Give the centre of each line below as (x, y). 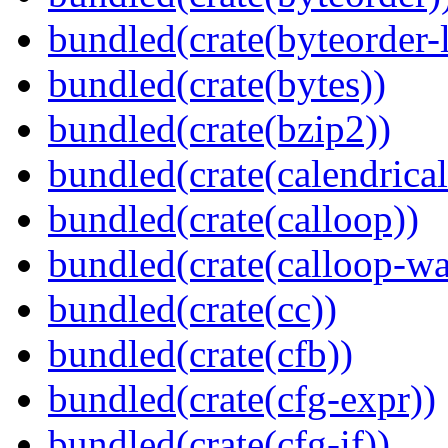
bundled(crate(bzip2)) (219, 129)
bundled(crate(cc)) (192, 309)
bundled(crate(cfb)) (200, 354)
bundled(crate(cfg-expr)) (242, 399)
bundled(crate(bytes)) (217, 84)
